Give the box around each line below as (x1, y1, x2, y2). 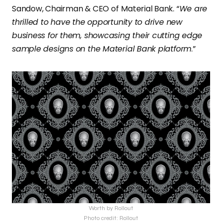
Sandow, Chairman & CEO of (12, 2, 119, 14)
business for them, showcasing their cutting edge (12, 29, 203, 41)
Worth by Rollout (89, 205, 133, 212)
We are (179, 2, 208, 14)
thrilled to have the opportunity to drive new (12, 16, 182, 28)
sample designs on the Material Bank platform (12, 43, 192, 55)
